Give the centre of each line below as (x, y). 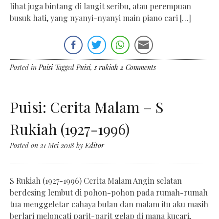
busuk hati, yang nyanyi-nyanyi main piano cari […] (100, 18)
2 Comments (138, 67)
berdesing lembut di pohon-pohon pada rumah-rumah (109, 193)
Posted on (25, 146)
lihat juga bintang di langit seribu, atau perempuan (100, 6)
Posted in (24, 67)
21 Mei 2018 (57, 146)
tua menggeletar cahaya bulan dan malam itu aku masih (109, 204)
